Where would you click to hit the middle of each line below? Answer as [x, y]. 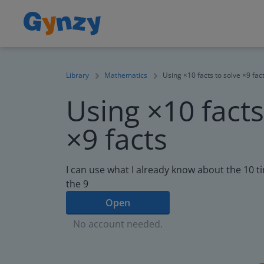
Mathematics [126, 75]
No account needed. [118, 224]
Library [77, 75]
